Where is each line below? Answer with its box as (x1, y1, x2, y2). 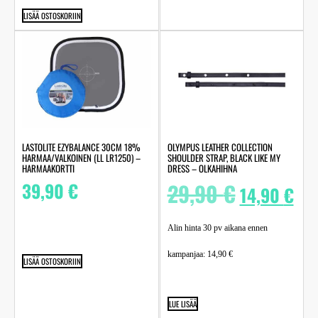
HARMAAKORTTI (22, 161, 75, 176)
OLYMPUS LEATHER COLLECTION (167, 140, 273, 155)
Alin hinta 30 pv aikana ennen (167, 223, 268, 234)
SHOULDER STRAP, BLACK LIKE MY (167, 150, 280, 165)
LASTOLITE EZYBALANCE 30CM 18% (22, 140, 141, 155)
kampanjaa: (167, 249, 207, 260)
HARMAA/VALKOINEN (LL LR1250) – (22, 150, 141, 165)
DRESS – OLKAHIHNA (167, 161, 237, 176)
